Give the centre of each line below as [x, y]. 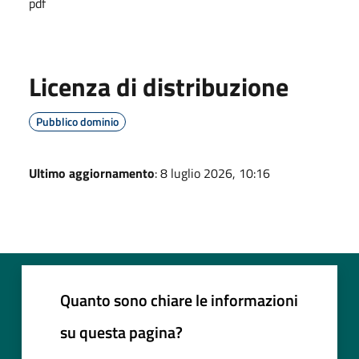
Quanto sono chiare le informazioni [179, 300]
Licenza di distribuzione [159, 86]
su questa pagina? [121, 332]
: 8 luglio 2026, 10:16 [212, 173]
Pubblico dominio [77, 121]
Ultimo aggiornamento [92, 173]
